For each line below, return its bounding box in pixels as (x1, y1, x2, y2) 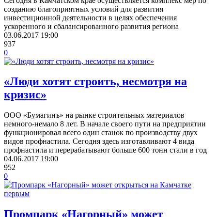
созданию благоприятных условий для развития (4, 4, 163, 13)
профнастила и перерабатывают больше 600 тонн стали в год (4, 146, 207, 155)
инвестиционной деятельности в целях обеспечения (4, 13, 177, 22)
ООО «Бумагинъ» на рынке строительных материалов (4, 111, 185, 120)
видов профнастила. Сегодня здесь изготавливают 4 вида (4, 137, 194, 146)
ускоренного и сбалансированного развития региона (4, 22, 179, 31)
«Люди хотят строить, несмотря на (4, 75, 187, 88)
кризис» (4, 88, 46, 101)
